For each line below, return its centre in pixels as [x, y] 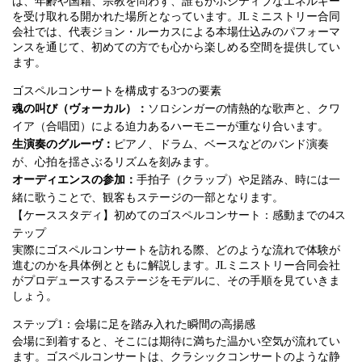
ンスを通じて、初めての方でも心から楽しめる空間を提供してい [176, 47]
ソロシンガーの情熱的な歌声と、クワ [244, 109]
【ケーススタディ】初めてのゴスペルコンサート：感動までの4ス [179, 215]
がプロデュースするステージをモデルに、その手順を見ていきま [176, 281]
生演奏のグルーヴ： [63, 144]
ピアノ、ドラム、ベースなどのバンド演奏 [221, 144]
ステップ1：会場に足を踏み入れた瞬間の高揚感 [134, 324]
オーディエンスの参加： [74, 180]
